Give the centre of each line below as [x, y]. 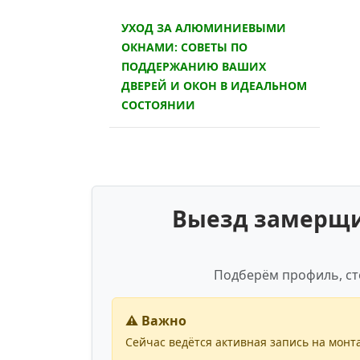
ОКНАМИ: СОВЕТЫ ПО [184, 47]
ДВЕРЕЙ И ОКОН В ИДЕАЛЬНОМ [214, 85]
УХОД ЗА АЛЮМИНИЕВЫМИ [204, 27]
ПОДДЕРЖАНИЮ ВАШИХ [194, 66]
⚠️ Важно [156, 320]
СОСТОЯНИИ [158, 104]
